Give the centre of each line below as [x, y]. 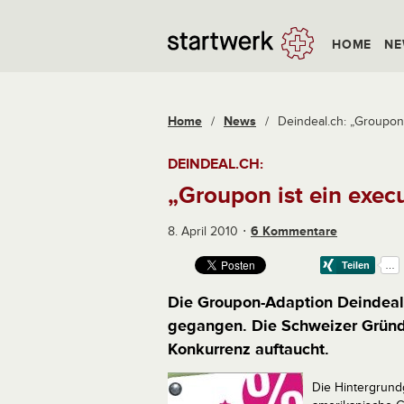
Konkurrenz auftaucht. [248, 349]
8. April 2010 [203, 231]
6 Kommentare [294, 231]
